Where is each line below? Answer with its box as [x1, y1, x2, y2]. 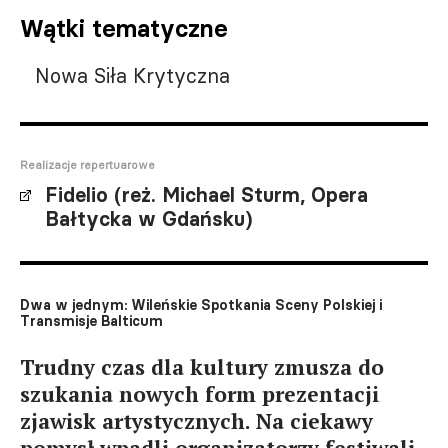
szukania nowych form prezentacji [20, 379, 379, 408]
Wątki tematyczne [20, 13, 228, 43]
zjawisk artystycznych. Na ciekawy [20, 406, 373, 435]
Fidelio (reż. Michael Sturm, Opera [45, 182, 368, 207]
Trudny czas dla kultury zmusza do [20, 352, 384, 381]
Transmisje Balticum [20, 311, 163, 330]
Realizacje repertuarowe [20, 157, 155, 172]
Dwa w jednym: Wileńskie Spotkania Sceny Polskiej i [20, 295, 382, 314]
